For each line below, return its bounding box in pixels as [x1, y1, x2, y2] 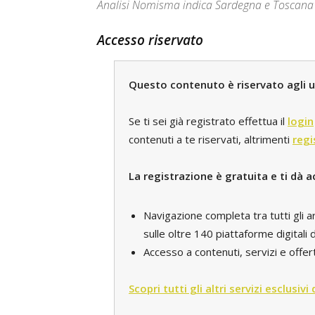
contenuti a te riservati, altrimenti [129, 132, 292, 146]
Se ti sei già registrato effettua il [129, 114, 288, 128]
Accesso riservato [97, 31, 203, 49]
